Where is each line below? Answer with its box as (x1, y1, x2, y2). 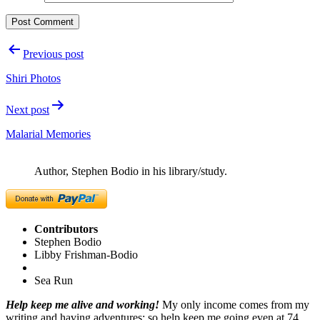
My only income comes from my (162, 299, 309, 311)
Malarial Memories (6, 128, 91, 141)
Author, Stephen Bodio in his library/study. (34, 165, 227, 178)
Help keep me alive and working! (6, 299, 159, 311)
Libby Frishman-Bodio (34, 249, 138, 261)
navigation (5, 59, 82, 79)
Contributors (34, 223, 98, 236)
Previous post (23, 48, 84, 61)
